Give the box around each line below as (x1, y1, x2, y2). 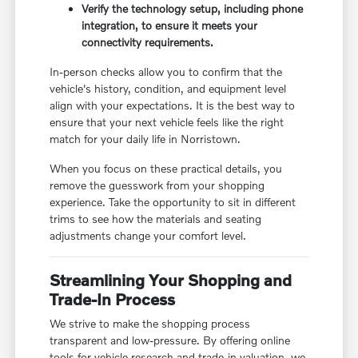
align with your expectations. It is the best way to (50, 98, 296, 113)
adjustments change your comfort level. (50, 229, 247, 243)
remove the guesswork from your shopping (50, 178, 265, 193)
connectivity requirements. (82, 35, 214, 50)
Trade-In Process (50, 289, 176, 309)
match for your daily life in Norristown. (50, 132, 241, 146)
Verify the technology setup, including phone (82, 2, 304, 16)
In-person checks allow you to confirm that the (50, 65, 283, 79)
